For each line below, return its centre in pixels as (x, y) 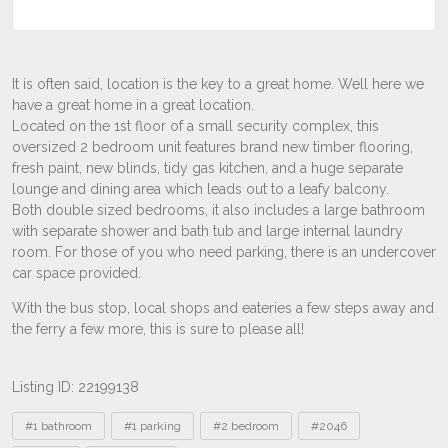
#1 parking (152, 426)
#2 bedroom (246, 426)
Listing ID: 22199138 (75, 387)
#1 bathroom (58, 426)
